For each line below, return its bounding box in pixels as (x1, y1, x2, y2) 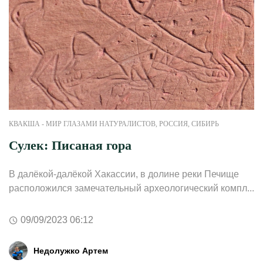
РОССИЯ (159, 120, 188, 129)
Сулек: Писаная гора (9, 138, 131, 153)
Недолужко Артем (33, 245, 108, 255)
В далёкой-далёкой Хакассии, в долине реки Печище (9, 169, 239, 180)
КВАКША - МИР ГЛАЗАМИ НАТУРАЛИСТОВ (9, 120, 156, 129)
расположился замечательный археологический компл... (9, 183, 254, 194)
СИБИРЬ (191, 120, 219, 129)
